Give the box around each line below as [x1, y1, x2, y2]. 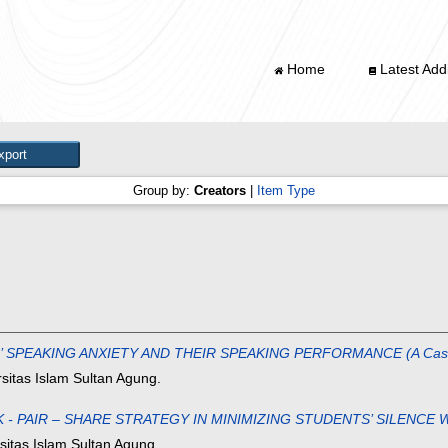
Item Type [257, 183, 315, 199]
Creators [194, 183, 246, 199]
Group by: [133, 183, 194, 199]
